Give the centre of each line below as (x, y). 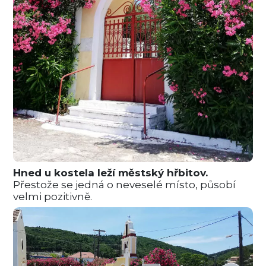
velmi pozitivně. (53, 196)
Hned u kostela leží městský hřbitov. (111, 172)
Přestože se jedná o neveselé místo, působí (125, 184)
